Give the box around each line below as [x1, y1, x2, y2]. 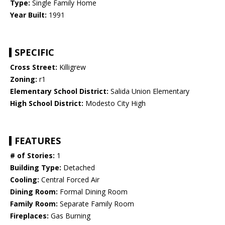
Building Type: [10, 163, 61, 173]
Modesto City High [83, 98, 146, 108]
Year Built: [10, 10, 47, 20]
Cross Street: [10, 62, 57, 72]
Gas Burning [49, 211, 90, 221]
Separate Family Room [58, 199, 134, 209]
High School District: [10, 98, 83, 108]
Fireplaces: [10, 211, 49, 221]
